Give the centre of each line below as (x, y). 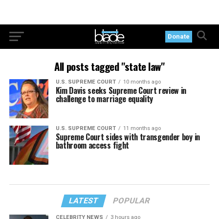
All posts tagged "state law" (109, 66)
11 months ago (142, 128)
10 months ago (142, 82)
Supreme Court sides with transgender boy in (128, 137)
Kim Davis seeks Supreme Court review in (121, 90)
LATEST (84, 201)
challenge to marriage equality (104, 99)
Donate (179, 36)
